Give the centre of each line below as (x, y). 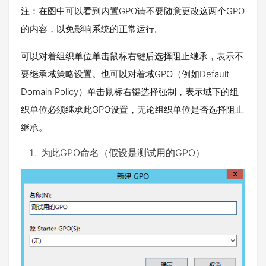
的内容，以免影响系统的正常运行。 (92, 28)
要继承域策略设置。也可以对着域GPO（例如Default (125, 74)
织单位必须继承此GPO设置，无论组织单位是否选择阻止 (132, 109)
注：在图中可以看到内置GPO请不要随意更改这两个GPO (133, 11)
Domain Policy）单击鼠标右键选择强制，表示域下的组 (130, 91)
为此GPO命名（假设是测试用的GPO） (123, 152)
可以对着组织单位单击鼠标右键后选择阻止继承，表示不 (132, 56)
